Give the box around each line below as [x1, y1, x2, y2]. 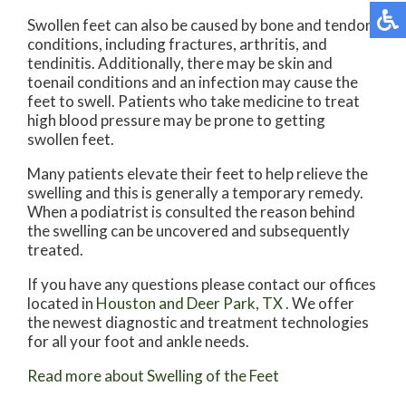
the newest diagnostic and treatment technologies [27, 312, 369, 332]
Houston [96, 293, 156, 313]
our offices [303, 274, 376, 294]
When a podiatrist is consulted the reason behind [27, 201, 355, 221]
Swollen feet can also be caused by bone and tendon [27, 14, 373, 34]
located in [27, 293, 96, 313]
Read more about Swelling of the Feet [27, 365, 279, 385]
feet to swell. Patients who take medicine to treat [27, 91, 360, 111]
